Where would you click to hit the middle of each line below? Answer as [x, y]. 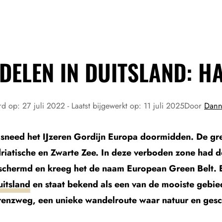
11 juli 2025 [164, 106]
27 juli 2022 [45, 106]
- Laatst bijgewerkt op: [106, 106]
